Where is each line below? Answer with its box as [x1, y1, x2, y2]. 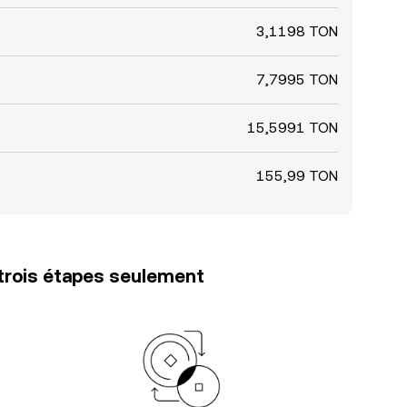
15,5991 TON [247, 119, 338, 136]
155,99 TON [256, 167, 338, 184]
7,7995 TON [256, 71, 338, 88]
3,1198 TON [256, 23, 338, 40]
